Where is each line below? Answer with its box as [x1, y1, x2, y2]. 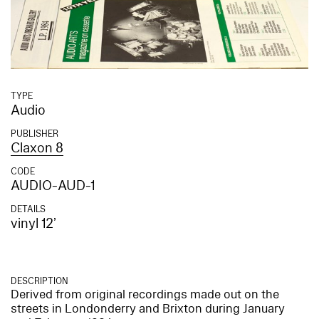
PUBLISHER [11, 127, 58, 140]
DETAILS [11, 203, 46, 215]
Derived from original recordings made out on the [11, 286, 279, 303]
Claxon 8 [11, 138, 63, 157]
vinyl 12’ [11, 214, 56, 233]
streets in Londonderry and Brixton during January [11, 300, 285, 317]
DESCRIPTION [11, 275, 68, 287]
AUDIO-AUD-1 [11, 176, 95, 195]
